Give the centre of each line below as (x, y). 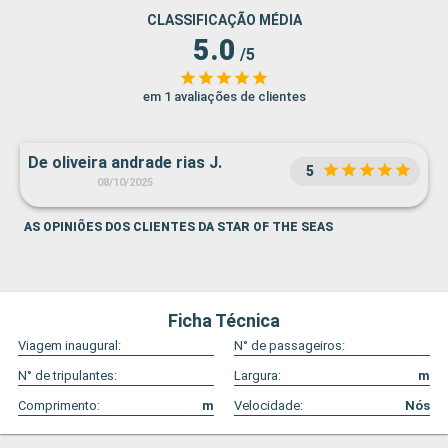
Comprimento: (59, 406)
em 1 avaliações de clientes (224, 97)
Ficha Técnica (224, 321)
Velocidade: (268, 406)
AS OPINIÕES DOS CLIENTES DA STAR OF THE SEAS (178, 227)
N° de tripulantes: (67, 376)
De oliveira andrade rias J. (125, 163)
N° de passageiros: (289, 346)
